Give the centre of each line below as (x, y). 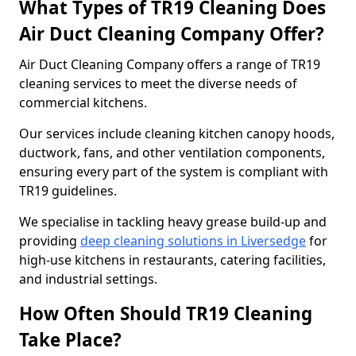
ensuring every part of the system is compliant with (174, 172)
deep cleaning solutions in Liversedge (193, 241)
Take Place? (70, 340)
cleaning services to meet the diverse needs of (158, 83)
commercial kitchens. (85, 103)
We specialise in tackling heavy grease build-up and (173, 222)
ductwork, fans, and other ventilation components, (172, 153)
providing (50, 241)
